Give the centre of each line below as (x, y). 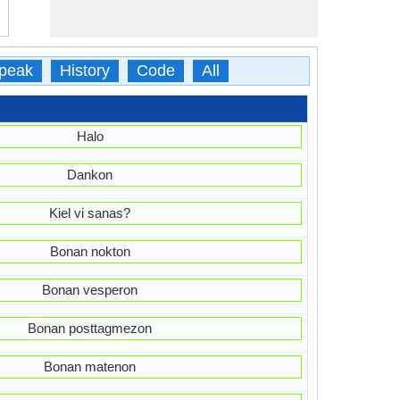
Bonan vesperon (90, 290)
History (84, 71)
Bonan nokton (90, 251)
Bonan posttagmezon (90, 328)
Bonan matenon (90, 367)
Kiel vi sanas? (90, 213)
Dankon (90, 175)
